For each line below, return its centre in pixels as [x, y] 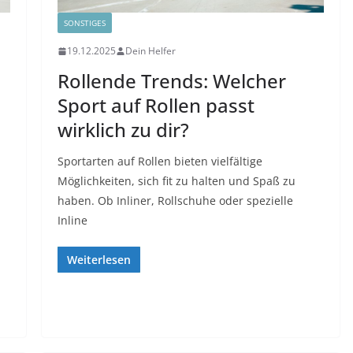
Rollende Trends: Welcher [171, 81]
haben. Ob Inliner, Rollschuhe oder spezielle [175, 201]
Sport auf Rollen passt [156, 106]
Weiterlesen [98, 260]
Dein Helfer [150, 51]
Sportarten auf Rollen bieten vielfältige [160, 162]
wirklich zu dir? [123, 130]
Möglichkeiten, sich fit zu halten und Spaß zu [176, 181]
